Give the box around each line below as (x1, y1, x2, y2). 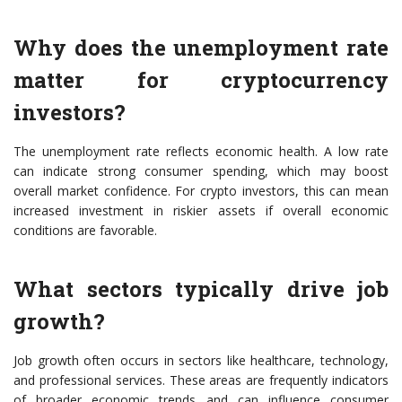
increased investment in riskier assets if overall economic (13, 202, 389, 219)
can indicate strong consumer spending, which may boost (13, 162, 389, 179)
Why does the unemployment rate (13, 33, 389, 62)
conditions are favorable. (13, 222, 157, 239)
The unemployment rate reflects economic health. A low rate (13, 143, 389, 160)
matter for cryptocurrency (13, 66, 389, 94)
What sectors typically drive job (13, 275, 389, 303)
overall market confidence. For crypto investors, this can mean (13, 182, 389, 199)
